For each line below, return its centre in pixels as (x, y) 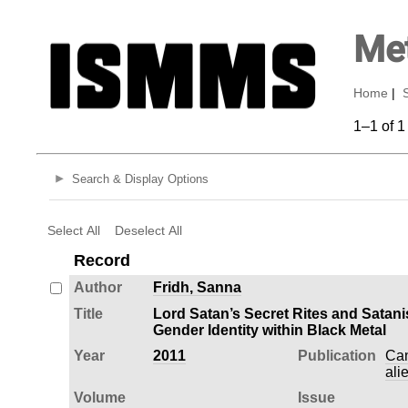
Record (102, 260)
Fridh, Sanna (197, 287)
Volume (99, 397)
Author (97, 287)
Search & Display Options (140, 179)
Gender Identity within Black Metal (269, 330)
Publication (337, 355)
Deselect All (148, 230)
